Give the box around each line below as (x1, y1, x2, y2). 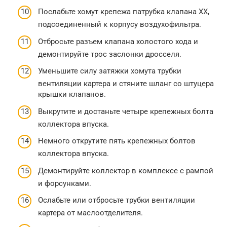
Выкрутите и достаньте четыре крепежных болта (38, 106, 213, 116)
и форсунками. (38, 178, 91, 188)
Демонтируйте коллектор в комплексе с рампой (38, 166, 213, 175)
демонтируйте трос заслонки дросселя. (38, 49, 181, 59)
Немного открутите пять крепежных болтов (38, 136, 196, 146)
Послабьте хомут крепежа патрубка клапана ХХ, (38, 7, 209, 17)
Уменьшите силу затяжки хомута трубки (38, 66, 181, 76)
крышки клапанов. (38, 90, 106, 99)
